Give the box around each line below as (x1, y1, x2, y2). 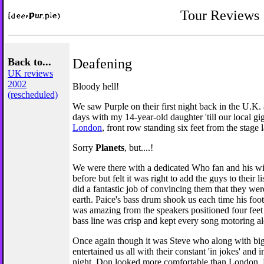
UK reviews (8, 68, 53, 78)
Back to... (8, 56, 51, 68)
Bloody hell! (72, 81, 119, 91)
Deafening (72, 56, 132, 71)
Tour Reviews (180, 8, 259, 23)
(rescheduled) (8, 90, 58, 100)
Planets (95, 143, 124, 153)
